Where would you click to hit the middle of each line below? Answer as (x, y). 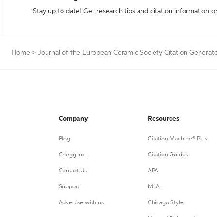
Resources (163, 119)
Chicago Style (165, 203)
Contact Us (73, 171)
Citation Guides (168, 155)
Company (73, 119)
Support (69, 187)
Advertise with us (81, 203)
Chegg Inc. (73, 155)
